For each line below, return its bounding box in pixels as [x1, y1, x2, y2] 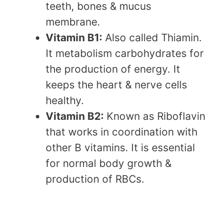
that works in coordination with [46, 126, 197, 138]
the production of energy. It [46, 63, 180, 76]
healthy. [46, 94, 84, 107]
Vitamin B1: [46, 31, 102, 44]
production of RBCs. [46, 173, 144, 186]
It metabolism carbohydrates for [46, 47, 204, 60]
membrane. [46, 16, 100, 28]
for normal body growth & [46, 157, 171, 170]
